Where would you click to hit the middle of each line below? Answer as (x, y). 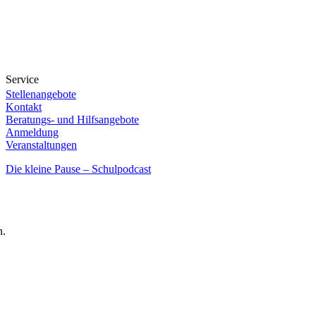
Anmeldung (32, 132)
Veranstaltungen (41, 145)
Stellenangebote (41, 94)
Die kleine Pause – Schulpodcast (78, 169)
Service (22, 79)
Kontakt (24, 107)
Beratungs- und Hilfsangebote (72, 120)
